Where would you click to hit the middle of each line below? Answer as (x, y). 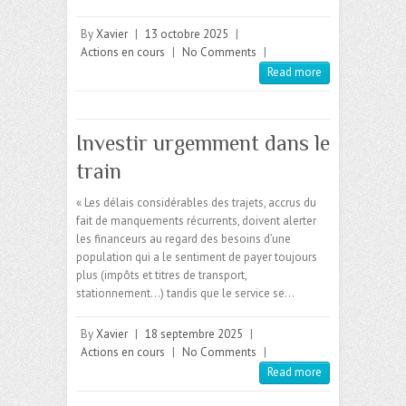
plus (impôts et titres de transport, (161, 275)
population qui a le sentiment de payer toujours (197, 257)
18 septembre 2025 (194, 334)
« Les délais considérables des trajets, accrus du (196, 203)
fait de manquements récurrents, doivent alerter (196, 221)
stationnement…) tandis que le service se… (185, 294)
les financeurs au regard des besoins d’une (184, 239)
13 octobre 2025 (187, 34)
